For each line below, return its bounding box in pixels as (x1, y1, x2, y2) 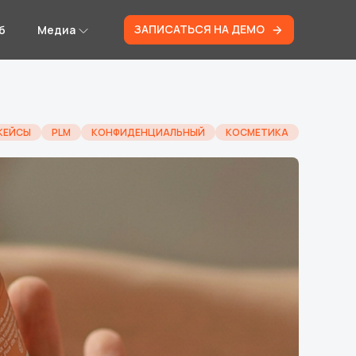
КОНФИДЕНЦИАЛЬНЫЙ (91, 126, 205, 140)
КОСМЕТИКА (226, 126, 288, 140)
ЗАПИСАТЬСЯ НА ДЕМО (134, 21, 268, 37)
